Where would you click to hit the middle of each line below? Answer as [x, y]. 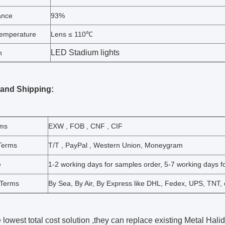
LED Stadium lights [85, 52]
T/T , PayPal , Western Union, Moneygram [116, 145]
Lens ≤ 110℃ [72, 34]
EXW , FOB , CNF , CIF [85, 126]
